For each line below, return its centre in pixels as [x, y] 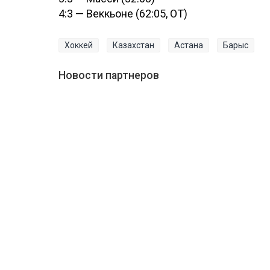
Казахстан [133, 46]
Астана [189, 46]
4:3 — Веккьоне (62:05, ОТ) [123, 14]
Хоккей [79, 46]
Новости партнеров [109, 76]
